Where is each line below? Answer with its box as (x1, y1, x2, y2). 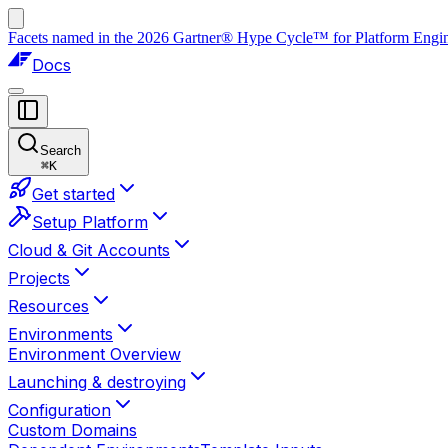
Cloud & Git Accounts (8, 240, 170, 260)
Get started (32, 184, 115, 204)
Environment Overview (8, 344, 181, 364)
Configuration (8, 400, 111, 420)
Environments (8, 324, 113, 344)
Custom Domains (8, 420, 137, 440)
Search (40, 143, 81, 158)
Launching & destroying (8, 372, 186, 392)
